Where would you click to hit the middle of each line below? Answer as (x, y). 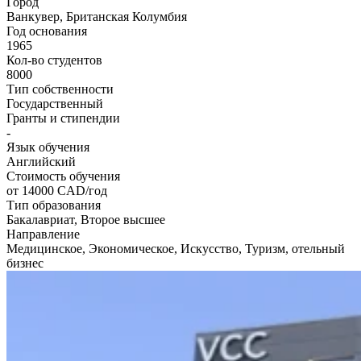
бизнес (25, 263)
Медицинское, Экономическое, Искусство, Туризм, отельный (176, 248)
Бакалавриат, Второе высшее (86, 219)
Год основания (47, 31)
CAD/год (82, 190)
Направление (43, 234)
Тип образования (54, 205)
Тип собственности (60, 89)
